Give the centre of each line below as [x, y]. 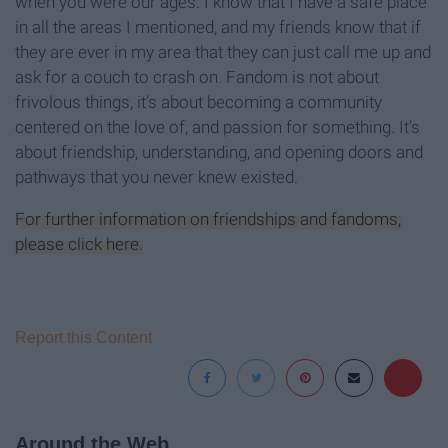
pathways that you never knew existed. [156, 177]
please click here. [79, 244]
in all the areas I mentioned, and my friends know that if [218, 27]
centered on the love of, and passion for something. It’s [217, 127]
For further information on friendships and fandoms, [208, 219]
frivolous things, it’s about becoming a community [198, 102]
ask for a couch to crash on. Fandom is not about [197, 77]
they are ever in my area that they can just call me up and [223, 52]
